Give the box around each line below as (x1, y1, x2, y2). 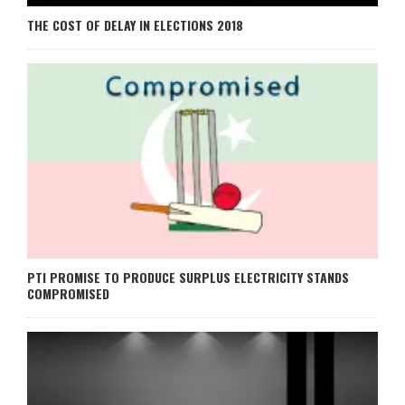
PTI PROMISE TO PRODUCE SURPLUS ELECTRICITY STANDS (27, 268, 349, 287)
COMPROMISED (27, 284, 109, 304)
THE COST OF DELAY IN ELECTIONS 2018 (27, 15, 243, 35)
